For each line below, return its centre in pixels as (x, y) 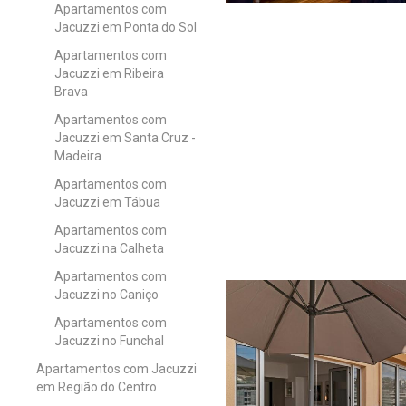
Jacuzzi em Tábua (107, 202)
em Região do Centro (97, 387)
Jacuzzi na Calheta (109, 248)
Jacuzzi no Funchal (109, 340)
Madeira (78, 155)
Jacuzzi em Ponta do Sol (126, 27)
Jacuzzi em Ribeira (109, 73)
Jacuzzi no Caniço (106, 294)
